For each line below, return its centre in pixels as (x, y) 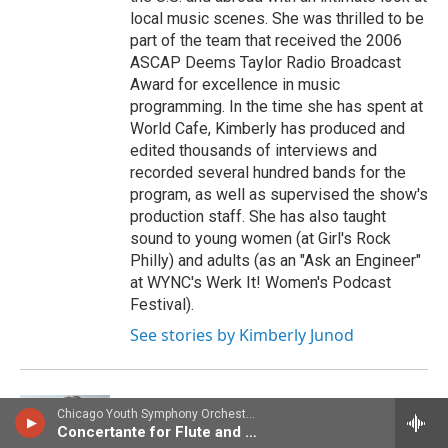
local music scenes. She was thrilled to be (277, 19)
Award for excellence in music (235, 85)
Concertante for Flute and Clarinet (251, 432)
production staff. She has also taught (258, 217)
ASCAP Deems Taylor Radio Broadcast (265, 63)
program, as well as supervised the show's (279, 195)
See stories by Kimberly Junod (242, 335)
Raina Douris (185, 425)
